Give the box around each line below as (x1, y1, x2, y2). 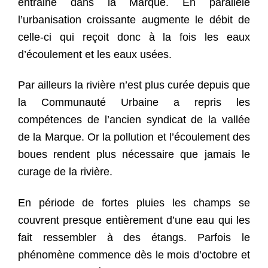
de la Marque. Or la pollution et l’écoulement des (18, 131, 250, 144)
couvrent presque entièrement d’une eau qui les (18, 214, 250, 226)
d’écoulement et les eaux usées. (18, 48, 172, 60)
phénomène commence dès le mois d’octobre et (18, 248, 250, 261)
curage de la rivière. (18, 166, 112, 178)
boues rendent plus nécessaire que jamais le (18, 148, 250, 161)
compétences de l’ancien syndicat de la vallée (18, 114, 250, 126)
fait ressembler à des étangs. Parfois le (18, 231, 250, 243)
